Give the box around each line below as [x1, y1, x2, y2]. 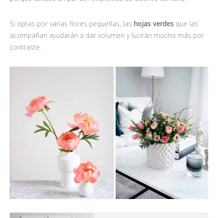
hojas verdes [132, 19, 174, 29]
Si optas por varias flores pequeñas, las [10, 19, 132, 29]
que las [174, 19, 198, 29]
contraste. [10, 42, 41, 52]
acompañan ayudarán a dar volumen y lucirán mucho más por [10, 31, 204, 40]
